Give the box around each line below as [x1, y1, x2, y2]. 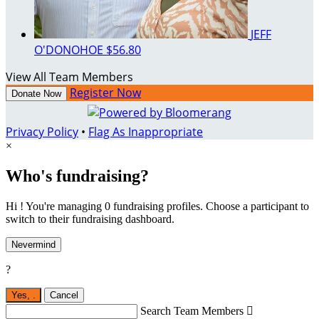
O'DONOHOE [34, 42, 106, 58]
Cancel [50, 289, 78, 300]
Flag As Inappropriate [88, 124, 203, 140]
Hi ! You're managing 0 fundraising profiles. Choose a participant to [6, 199, 309, 212]
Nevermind [11, 239, 56, 250]
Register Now [70, 85, 141, 101]
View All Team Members [6, 69, 133, 85]
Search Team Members [140, 304, 244, 317]
